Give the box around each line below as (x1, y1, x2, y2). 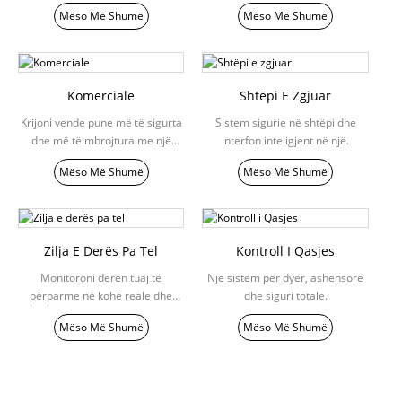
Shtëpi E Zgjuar (240, 86, 332, 104)
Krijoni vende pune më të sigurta (20, 114, 182, 130)
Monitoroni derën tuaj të (40, 270, 162, 286)
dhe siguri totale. (243, 288, 328, 304)
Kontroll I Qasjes (236, 242, 336, 260)
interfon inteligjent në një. (222, 132, 350, 148)
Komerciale (67, 86, 135, 104)
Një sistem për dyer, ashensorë (207, 270, 364, 286)
